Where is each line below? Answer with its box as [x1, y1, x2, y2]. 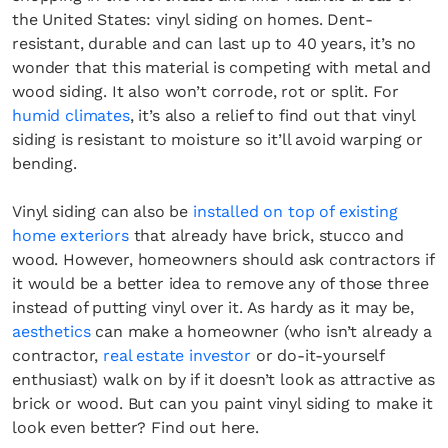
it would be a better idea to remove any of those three [12, 274, 429, 293]
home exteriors [12, 226, 129, 245]
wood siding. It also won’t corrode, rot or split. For [12, 82, 399, 101]
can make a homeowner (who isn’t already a [90, 322, 432, 341]
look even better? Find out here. [12, 418, 259, 437]
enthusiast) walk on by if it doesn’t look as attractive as [12, 370, 435, 389]
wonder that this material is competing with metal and [12, 58, 431, 77]
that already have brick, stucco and [128, 226, 405, 245]
